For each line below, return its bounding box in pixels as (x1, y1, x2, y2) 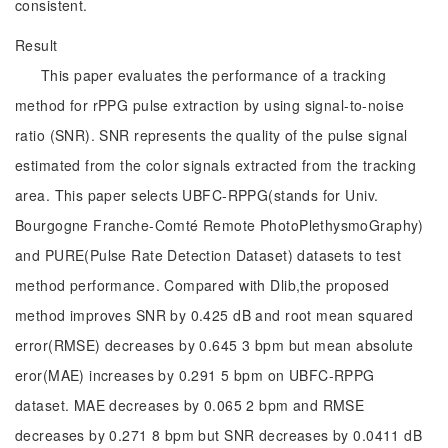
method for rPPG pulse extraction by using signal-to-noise (15, 95, 404, 115)
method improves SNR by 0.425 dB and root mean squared (15, 305, 414, 325)
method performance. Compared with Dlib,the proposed (15, 275, 390, 295)
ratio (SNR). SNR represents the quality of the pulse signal (15, 125, 408, 145)
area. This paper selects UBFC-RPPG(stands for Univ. (15, 185, 379, 205)
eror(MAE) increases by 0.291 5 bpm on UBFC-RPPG (15, 365, 375, 385)
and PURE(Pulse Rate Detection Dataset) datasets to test (15, 245, 402, 265)
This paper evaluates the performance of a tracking (41, 65, 387, 85)
